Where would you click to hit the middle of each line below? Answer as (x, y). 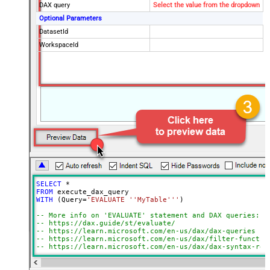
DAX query (55, 5)
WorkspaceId (59, 45)
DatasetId (54, 32)
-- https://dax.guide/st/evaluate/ (105, 223)
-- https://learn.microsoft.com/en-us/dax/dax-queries (146, 231)
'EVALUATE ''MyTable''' (133, 199)
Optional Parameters (71, 19)
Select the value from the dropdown (207, 5)
